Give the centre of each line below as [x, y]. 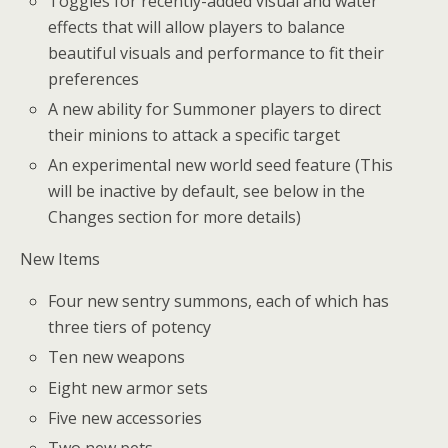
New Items [60, 259]
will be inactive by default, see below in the [207, 191]
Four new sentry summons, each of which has [219, 301]
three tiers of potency [130, 327]
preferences [94, 78]
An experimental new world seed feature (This [221, 165]
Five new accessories [125, 417]
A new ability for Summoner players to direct [215, 109]
